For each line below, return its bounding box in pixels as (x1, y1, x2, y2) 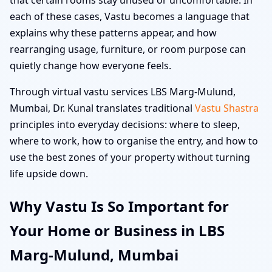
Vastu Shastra (195, 101, 259, 115)
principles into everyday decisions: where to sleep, (10, 117, 240, 131)
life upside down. (10, 166, 88, 180)
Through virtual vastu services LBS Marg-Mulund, (10, 84, 236, 98)
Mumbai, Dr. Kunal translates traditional (10, 101, 195, 115)
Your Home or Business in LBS (10, 220, 225, 240)
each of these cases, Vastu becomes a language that (10, 9, 250, 23)
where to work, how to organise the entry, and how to (10, 134, 258, 148)
